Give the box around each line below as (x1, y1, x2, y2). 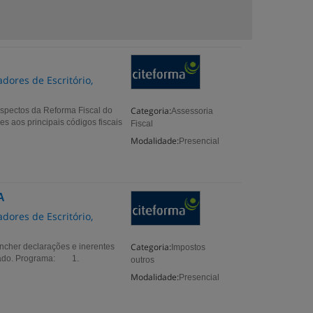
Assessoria (171, 106, 214, 116)
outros (131, 255, 155, 265)
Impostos (171, 242, 206, 252)
